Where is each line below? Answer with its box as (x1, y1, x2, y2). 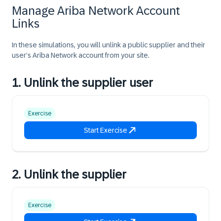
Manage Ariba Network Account (12, 4, 180, 17)
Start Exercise (84, 126, 127, 134)
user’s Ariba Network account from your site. (12, 51, 149, 59)
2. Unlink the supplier (12, 168, 126, 181)
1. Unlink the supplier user (12, 76, 153, 89)
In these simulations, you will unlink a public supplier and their (12, 41, 205, 49)
